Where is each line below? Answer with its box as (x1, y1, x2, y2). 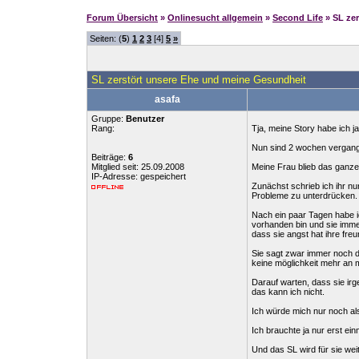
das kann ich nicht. (252, 287, 325, 296)
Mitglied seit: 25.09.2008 (91, 162, 184, 171)
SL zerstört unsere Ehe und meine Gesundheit (91, 74, 306, 86)
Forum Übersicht (87, 13, 158, 22)
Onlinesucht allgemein (167, 13, 263, 22)
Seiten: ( (90, 34, 122, 43)
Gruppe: (91, 114, 126, 123)
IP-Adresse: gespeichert (91, 171, 186, 181)
